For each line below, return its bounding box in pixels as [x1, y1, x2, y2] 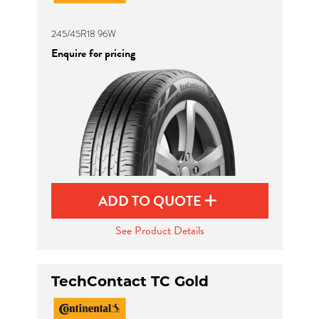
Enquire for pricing [51, 45, 135, 62]
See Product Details [115, 222, 204, 239]
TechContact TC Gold [51, 273, 209, 290]
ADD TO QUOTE [98, 190, 204, 211]
